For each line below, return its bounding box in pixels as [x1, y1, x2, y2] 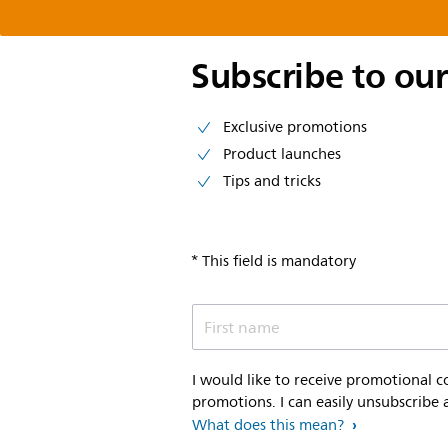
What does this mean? [192, 413, 344, 438]
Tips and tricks [223, 169, 321, 194]
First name [204, 315, 280, 341]
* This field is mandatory [191, 249, 357, 274]
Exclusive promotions [223, 115, 367, 140]
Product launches [223, 142, 341, 167]
